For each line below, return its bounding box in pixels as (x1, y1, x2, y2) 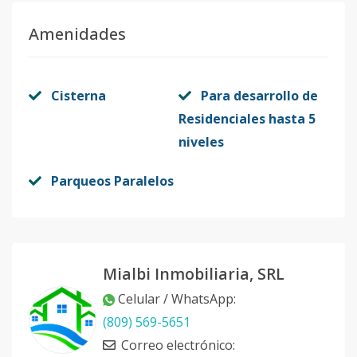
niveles (178, 133, 224, 151)
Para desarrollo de (201, 87, 318, 104)
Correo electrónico (121, 336, 233, 354)
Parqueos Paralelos (51, 172, 174, 190)
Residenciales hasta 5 (178, 110, 316, 127)
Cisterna (51, 87, 106, 104)
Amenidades (29, 23, 126, 45)
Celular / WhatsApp (118, 290, 233, 308)
